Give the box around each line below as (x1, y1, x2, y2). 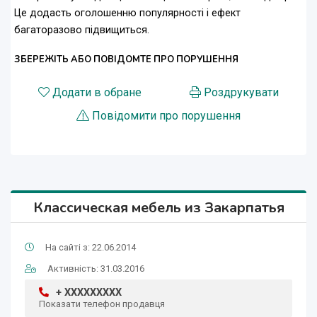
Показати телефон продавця (39, 299, 165, 310)
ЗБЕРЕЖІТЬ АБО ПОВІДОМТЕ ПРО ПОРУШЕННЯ (14, 53, 238, 67)
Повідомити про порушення (92, 109, 241, 123)
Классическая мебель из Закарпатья (33, 198, 284, 218)
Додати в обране (52, 86, 142, 100)
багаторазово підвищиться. (14, 24, 149, 37)
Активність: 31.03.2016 (47, 263, 144, 275)
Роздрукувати (204, 86, 279, 100)
